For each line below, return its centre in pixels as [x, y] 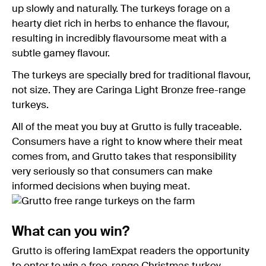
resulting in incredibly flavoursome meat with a [119, 39]
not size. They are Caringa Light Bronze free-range [129, 90]
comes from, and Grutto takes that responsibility [124, 157]
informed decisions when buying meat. [101, 186]
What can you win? [71, 232]
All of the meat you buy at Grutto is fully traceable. [127, 127]
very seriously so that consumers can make [112, 172]
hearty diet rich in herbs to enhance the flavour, [121, 24]
